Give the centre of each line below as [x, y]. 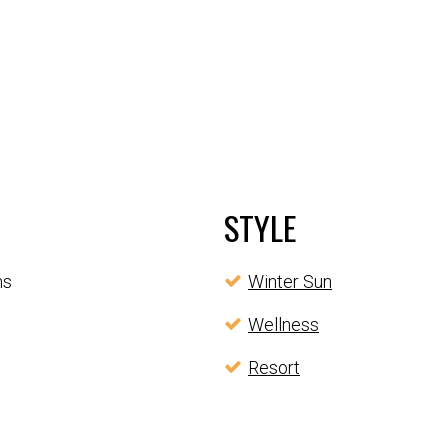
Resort [274, 368]
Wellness [283, 325]
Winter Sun [290, 282]
